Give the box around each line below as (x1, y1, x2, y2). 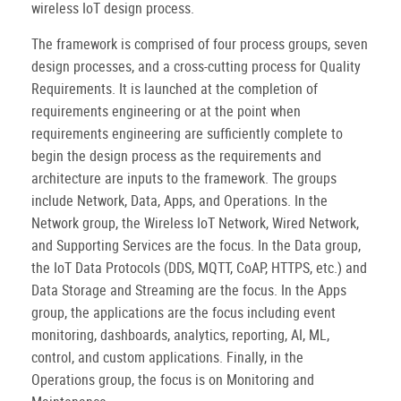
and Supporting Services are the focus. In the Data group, (31, 235, 361, 256)
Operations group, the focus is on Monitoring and (31, 370, 314, 390)
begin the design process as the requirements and (31, 146, 321, 166)
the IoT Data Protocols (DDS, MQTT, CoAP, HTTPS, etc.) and (31, 258, 367, 278)
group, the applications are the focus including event (31, 303, 336, 323)
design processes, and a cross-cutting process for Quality (31, 56, 361, 77)
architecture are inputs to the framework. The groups (31, 168, 337, 189)
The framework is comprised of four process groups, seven (31, 34, 368, 55)
